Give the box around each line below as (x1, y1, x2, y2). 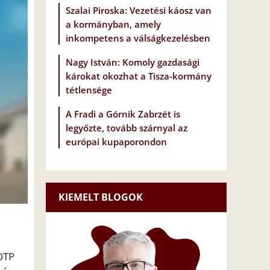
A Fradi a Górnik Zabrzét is (66, 108, 180, 121)
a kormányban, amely (66, 18, 161, 31)
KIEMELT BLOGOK (58, 190, 143, 204)
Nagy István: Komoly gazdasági (66, 56, 199, 69)
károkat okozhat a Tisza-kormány (66, 70, 212, 83)
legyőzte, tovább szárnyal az (66, 122, 187, 134)
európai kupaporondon (66, 136, 167, 148)
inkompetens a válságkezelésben (66, 32, 210, 45)
